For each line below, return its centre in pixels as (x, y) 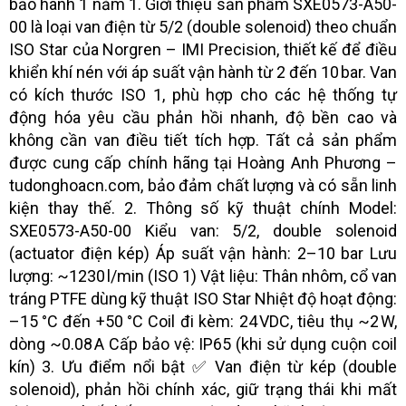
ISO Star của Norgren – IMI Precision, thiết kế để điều (203, 49)
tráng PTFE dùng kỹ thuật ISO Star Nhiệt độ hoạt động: (203, 298)
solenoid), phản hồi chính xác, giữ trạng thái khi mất (203, 389)
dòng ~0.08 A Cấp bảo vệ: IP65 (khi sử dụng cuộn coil (203, 343)
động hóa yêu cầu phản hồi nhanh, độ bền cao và (203, 117)
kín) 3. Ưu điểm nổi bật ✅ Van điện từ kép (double (203, 366)
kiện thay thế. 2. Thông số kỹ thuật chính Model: (203, 208)
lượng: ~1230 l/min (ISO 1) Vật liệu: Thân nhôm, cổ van (203, 275)
